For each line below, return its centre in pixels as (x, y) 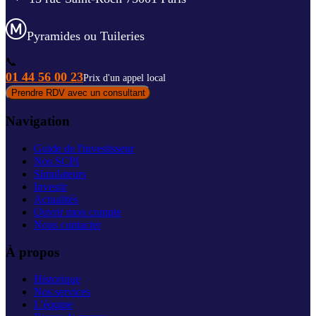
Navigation (38, 121)
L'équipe (53, 305)
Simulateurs (60, 174)
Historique (57, 279)
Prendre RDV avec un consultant (78, 93)
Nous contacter (67, 224)
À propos (32, 252)
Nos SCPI (56, 161)
